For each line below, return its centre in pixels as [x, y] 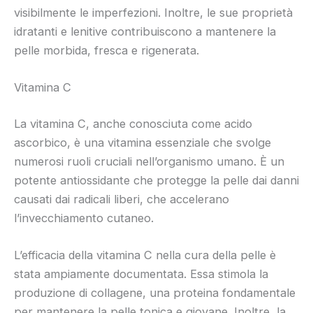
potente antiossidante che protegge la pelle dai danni [156, 180]
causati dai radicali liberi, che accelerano [122, 199]
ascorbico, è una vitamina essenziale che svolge [143, 142]
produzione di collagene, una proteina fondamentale [155, 292]
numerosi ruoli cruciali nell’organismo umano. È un [149, 161]
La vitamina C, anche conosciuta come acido [133, 123]
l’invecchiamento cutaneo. [84, 218]
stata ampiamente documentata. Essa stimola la [141, 274]
